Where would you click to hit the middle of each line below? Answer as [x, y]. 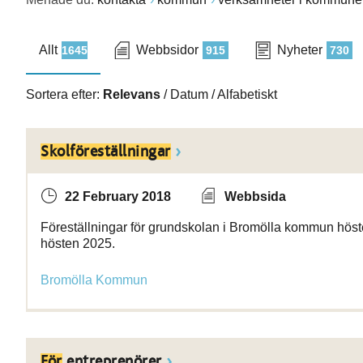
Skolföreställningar [106, 152]
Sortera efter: [64, 94]
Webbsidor [167, 50]
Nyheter [300, 50]
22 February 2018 [118, 196]
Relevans [132, 94]
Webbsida [255, 196]
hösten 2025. [78, 243]
